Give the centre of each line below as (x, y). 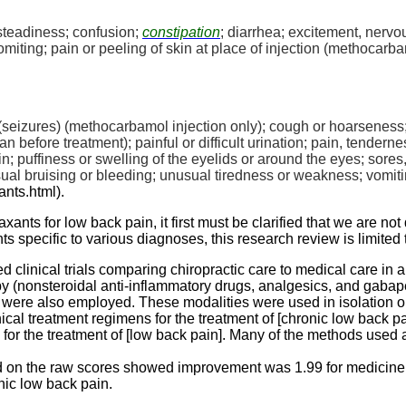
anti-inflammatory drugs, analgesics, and (230, 285)
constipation (181, 32)
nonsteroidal (57, 285)
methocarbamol (119, 126)
